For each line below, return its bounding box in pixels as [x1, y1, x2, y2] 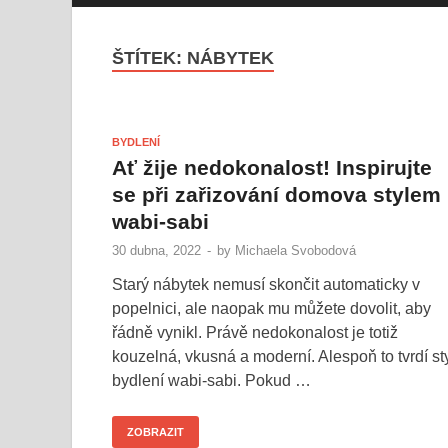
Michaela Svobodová [235, 242, 356, 258]
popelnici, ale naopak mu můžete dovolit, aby [112, 299, 431, 317]
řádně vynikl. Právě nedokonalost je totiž [112, 323, 398, 341]
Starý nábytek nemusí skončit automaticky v [112, 275, 420, 293]
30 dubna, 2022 [112, 242, 201, 258]
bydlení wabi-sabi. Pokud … [112, 371, 311, 389]
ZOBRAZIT [127, 425, 184, 438]
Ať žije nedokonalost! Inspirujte [112, 155, 432, 179]
